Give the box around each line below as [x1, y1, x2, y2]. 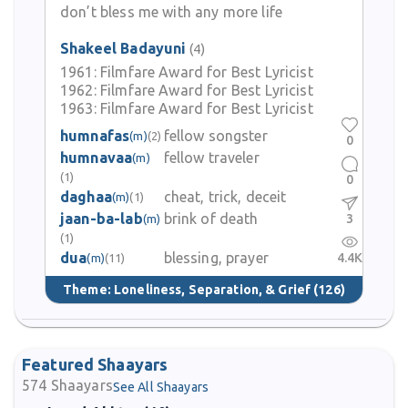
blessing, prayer [163, 250, 269, 266]
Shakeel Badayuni [60, 40, 187, 56]
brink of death [163, 210, 259, 227]
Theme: [63, 281, 115, 297]
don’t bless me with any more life [60, 4, 282, 20]
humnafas [60, 127, 130, 144]
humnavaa [60, 149, 133, 166]
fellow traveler [163, 149, 260, 166]
